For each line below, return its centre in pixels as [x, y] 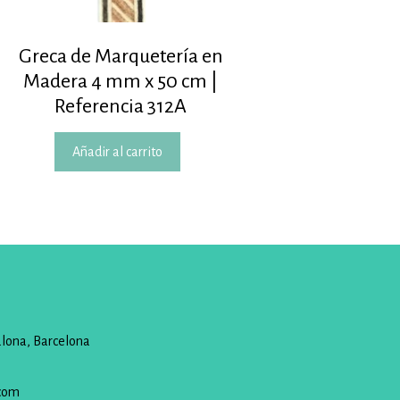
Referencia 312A [121, 107]
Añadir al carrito [118, 152]
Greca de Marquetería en [121, 57]
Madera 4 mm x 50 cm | [121, 82]
